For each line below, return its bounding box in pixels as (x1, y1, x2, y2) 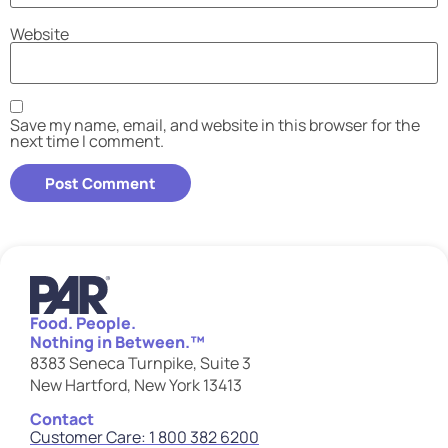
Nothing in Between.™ (30, 330, 205, 353)
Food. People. (30, 311, 136, 334)
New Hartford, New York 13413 (30, 373, 242, 396)
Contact (30, 408, 94, 431)
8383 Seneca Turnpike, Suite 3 (30, 351, 251, 374)
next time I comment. (10, 130, 164, 153)
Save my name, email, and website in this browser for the (10, 114, 420, 137)
